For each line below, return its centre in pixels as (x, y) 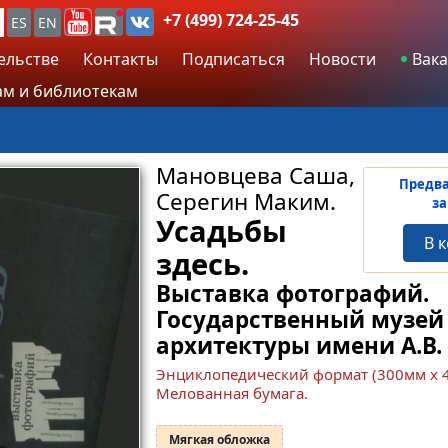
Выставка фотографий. (292, 293)
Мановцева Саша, (255, 175)
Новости (342, 58)
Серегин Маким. (245, 201)
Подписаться (233, 58)
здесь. (202, 263)
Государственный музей (299, 319)
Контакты (120, 58)
